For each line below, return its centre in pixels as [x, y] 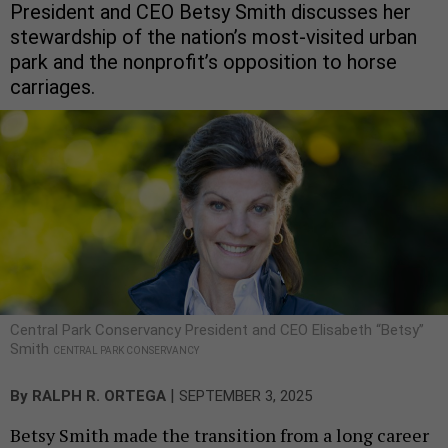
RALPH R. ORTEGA [99, 396]
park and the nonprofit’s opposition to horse [203, 62]
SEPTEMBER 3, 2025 [245, 396]
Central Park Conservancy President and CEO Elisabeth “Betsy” [217, 330]
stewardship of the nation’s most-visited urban [213, 37]
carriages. [52, 87]
